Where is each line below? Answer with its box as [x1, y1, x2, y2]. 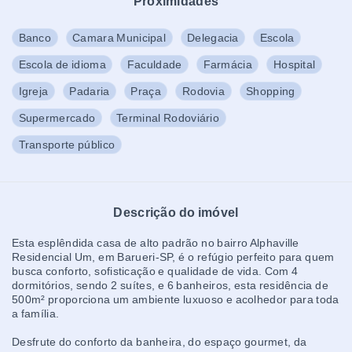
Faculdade [126, 58, 182, 71]
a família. [12, 307, 60, 320]
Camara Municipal [72, 31, 167, 44]
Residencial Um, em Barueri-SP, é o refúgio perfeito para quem [12, 251, 335, 263]
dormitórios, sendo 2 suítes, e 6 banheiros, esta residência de [12, 279, 328, 291]
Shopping [246, 85, 295, 97]
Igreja [18, 85, 49, 97]
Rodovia [181, 85, 225, 97]
